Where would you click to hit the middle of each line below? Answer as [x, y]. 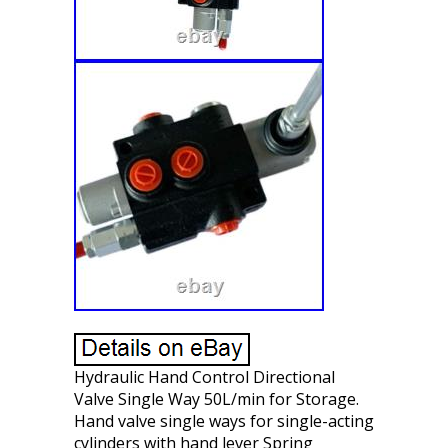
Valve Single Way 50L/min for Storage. [216, 399]
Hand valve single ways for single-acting [224, 421]
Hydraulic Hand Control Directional [204, 377]
